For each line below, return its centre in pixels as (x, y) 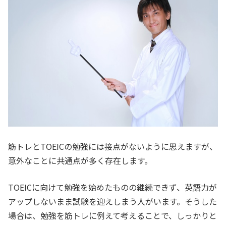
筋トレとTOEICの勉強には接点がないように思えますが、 (113, 147)
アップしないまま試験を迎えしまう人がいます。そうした (112, 202)
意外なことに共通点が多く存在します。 (80, 161)
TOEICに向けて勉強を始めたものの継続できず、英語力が (112, 187)
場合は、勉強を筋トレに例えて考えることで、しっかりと (112, 216)
